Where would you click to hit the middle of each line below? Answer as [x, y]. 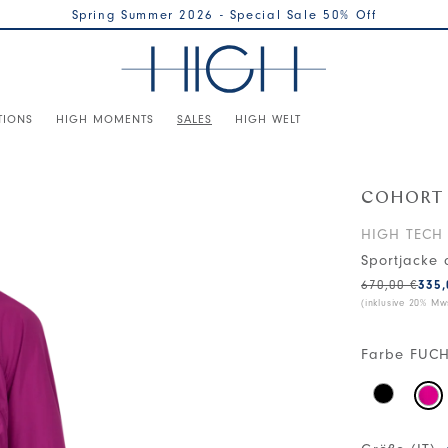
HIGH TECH [402, 234]
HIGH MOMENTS [105, 118]
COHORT [403, 198]
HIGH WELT [268, 118]
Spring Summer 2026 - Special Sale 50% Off [224, 14]
